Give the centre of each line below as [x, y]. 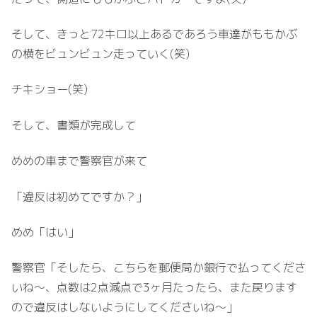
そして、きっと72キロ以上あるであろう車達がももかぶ [154, 34]
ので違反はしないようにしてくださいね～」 [125, 307]
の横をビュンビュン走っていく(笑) [100, 53]
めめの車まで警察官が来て [79, 161]
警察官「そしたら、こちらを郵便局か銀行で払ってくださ [158, 268]
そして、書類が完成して [74, 125]
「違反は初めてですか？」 [79, 196]
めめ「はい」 [45, 232]
